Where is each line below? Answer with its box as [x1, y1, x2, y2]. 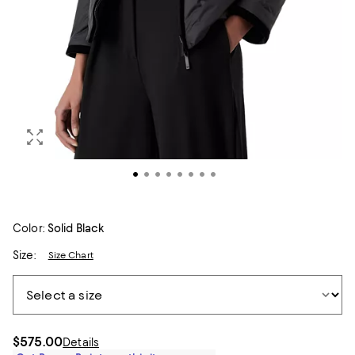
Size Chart [48, 250, 94, 261]
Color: [13, 222, 44, 235]
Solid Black [47, 222, 105, 235]
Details [63, 336, 100, 349]
